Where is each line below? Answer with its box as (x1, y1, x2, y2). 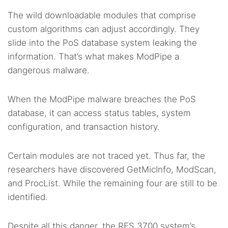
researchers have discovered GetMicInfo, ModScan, (8, 164, 216, 175)
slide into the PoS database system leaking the (8, 38, 197, 48)
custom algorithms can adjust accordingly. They (8, 24, 199, 35)
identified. (8, 192, 48, 203)
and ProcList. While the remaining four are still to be (8, 178, 217, 189)
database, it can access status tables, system (8, 108, 191, 119)
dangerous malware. (8, 65, 90, 76)
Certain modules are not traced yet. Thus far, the (8, 151, 205, 161)
